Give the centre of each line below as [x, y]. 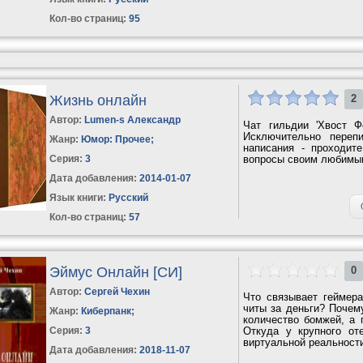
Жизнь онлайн [98, 100]
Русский [128, 197]
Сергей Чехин [117, 291]
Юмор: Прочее [116, 139]
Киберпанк [107, 311]
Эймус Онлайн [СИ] [116, 272]
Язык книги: [78, 197]
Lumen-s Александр [133, 120]
